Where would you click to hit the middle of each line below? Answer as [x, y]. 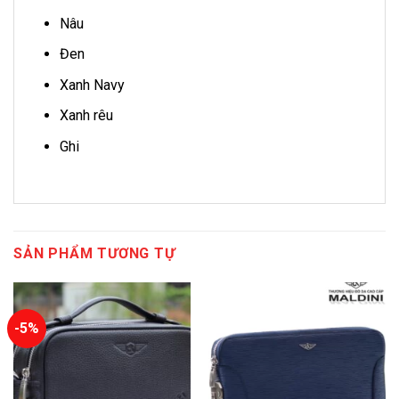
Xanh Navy [92, 85]
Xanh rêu [86, 116]
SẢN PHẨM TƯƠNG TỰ [94, 253]
